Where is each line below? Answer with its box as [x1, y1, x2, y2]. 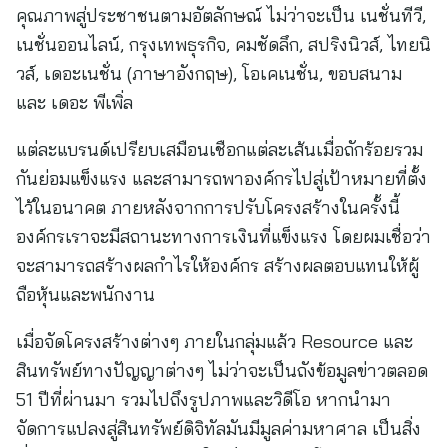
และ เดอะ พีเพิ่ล [16, 91, 133, 114]
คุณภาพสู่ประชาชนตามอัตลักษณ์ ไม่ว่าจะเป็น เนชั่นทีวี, [16, 4, 426, 27]
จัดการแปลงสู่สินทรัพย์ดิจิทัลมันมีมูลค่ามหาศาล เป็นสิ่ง [16, 417, 421, 440]
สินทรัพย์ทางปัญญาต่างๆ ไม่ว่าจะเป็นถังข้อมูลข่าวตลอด [16, 359, 428, 382]
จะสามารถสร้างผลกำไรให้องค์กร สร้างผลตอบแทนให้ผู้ [16, 254, 419, 277]
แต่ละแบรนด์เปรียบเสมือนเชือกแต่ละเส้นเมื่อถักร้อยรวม [16, 138, 423, 161]
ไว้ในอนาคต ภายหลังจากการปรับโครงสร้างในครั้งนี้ [16, 196, 400, 219]
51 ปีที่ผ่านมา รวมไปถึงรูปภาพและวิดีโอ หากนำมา [16, 388, 391, 411]
